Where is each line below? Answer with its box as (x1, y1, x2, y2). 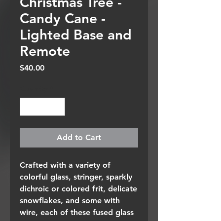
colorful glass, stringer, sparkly (20, 172, 132, 182)
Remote (20, 42, 70, 59)
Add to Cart (57, 132, 101, 142)
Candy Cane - (20, 9, 106, 27)
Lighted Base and (20, 26, 132, 43)
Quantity (20, 84, 48, 93)
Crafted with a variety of (20, 160, 110, 170)
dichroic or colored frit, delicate (20, 184, 137, 193)
